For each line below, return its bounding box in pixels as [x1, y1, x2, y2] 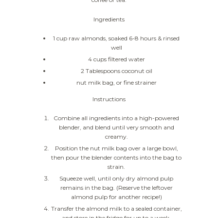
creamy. [105, 133, 128, 141]
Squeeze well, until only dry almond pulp [59, 175, 173, 182]
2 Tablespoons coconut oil [80, 67, 152, 75]
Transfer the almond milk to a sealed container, [51, 205, 182, 213]
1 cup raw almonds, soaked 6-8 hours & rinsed [53, 35, 180, 42]
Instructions [92, 95, 126, 103]
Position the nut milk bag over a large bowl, [54, 145, 178, 152]
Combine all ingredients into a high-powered [54, 114, 179, 122]
